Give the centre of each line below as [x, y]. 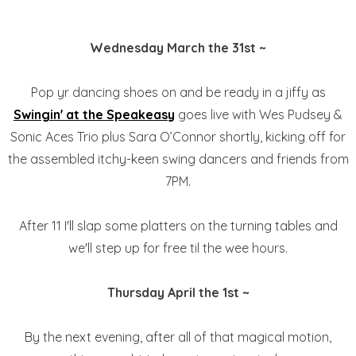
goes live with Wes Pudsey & [259, 115]
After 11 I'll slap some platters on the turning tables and [178, 226]
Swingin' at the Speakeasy [94, 115]
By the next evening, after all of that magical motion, [178, 337]
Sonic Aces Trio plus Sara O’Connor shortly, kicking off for [178, 137]
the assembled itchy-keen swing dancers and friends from [178, 159]
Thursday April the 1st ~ [178, 293]
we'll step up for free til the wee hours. [178, 248]
